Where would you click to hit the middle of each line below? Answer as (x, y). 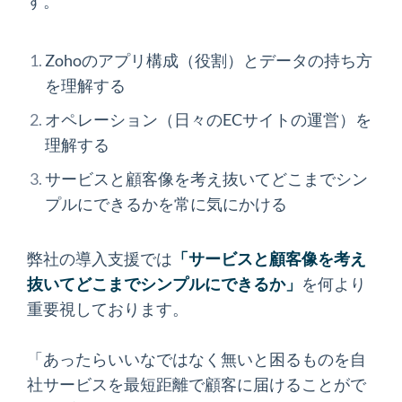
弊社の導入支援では (100, 258)
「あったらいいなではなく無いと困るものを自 (197, 359)
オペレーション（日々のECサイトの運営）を (208, 119)
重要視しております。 (108, 309)
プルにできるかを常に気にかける (166, 204)
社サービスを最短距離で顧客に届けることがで (197, 384)
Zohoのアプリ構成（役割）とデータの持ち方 (209, 60)
